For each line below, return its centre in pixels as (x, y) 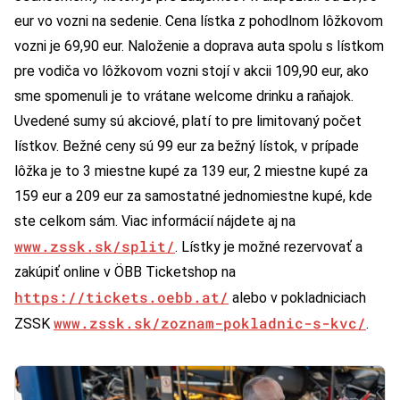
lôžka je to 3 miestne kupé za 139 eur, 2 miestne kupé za (191, 171)
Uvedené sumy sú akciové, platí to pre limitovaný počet (188, 121)
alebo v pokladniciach (297, 298)
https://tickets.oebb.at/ (121, 297)
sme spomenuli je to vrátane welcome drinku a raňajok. (184, 96)
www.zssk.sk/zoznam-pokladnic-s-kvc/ (210, 323)
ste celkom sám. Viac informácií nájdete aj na (155, 221)
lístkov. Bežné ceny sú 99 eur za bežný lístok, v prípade (187, 146)
